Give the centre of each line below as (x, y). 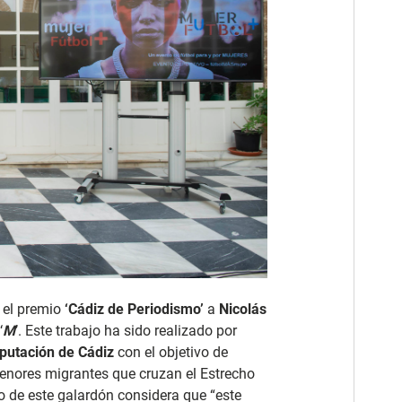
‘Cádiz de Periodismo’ (134, 310)
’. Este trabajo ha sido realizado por (126, 331)
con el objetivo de (171, 353)
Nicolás (243, 310)
